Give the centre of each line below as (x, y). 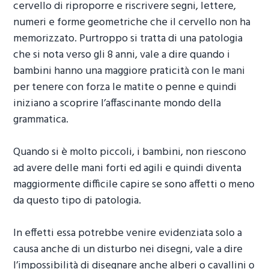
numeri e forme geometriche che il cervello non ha (132, 22)
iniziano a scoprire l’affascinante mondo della (117, 103)
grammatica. (41, 119)
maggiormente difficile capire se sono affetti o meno (134, 184)
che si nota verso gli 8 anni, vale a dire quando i (122, 55)
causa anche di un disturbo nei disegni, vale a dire (128, 249)
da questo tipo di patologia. (77, 201)
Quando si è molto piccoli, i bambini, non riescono (130, 152)
